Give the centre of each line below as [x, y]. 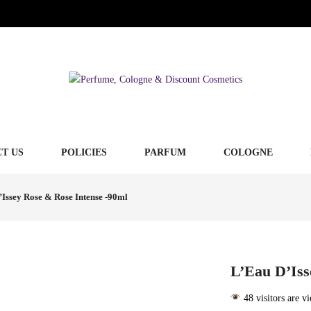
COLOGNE [248, 152]
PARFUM [165, 152]
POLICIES [84, 152]
